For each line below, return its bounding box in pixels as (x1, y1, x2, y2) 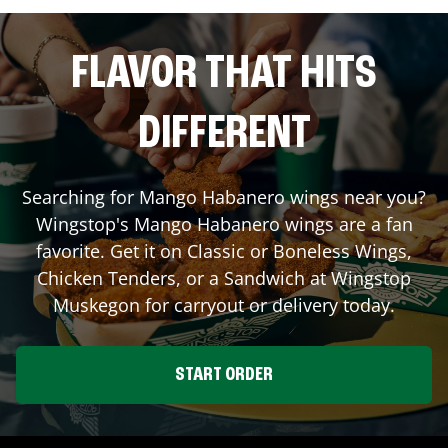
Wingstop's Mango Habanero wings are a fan (35, 212, 413, 237)
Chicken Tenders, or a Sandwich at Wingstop (37, 266, 411, 291)
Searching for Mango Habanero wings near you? (22, 185, 426, 210)
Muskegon (53, 293, 140, 318)
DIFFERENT (137, 111, 311, 160)
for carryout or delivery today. (140, 293, 395, 318)
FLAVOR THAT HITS (71, 51, 377, 100)
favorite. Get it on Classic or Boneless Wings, (36, 239, 412, 264)
